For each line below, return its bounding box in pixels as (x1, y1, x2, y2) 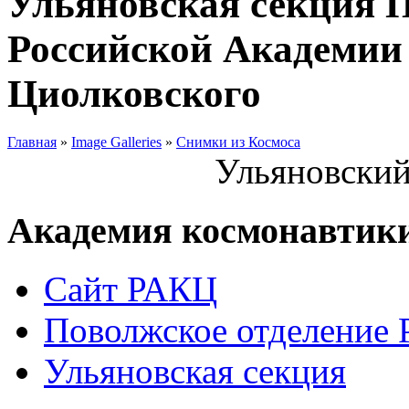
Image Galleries (71, 133, 162, 150)
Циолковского (7, 71, 261, 115)
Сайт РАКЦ (44, 269, 217, 309)
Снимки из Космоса (176, 133, 300, 150)
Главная (7, 133, 57, 150)
